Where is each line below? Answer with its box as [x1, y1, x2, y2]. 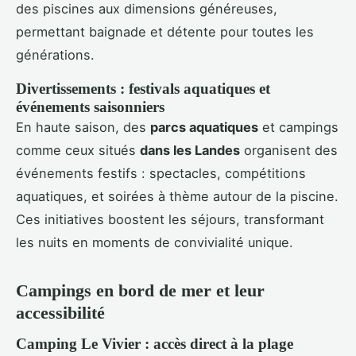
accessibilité [16, 303, 105, 323]
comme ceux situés [16, 142, 140, 159]
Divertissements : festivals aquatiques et [16, 80, 270, 98]
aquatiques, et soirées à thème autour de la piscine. [16, 188, 339, 205]
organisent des [240, 142, 338, 159]
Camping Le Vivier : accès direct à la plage [16, 335, 293, 352]
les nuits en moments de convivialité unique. [16, 234, 293, 251]
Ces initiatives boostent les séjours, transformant [16, 211, 324, 228]
